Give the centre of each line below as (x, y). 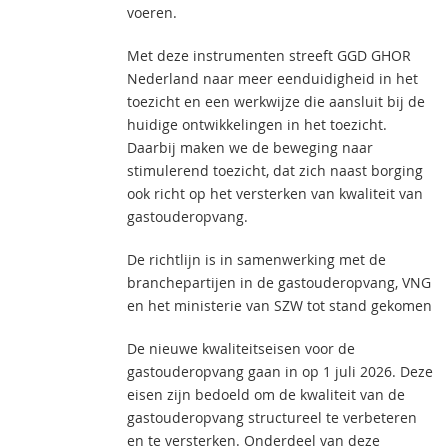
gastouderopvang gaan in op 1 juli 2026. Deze (280, 371)
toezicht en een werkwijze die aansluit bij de (276, 101)
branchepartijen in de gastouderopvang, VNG (279, 282)
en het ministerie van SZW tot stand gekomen (279, 305)
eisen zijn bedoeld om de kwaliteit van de (266, 394)
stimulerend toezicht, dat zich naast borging (275, 170)
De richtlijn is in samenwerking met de (256, 259)
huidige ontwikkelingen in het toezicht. (257, 124)
